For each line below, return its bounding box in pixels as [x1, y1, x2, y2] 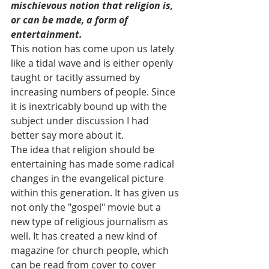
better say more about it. [11, 128, 124, 142]
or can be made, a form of [11, 13, 130, 27]
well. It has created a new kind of [11, 229, 159, 243]
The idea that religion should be [11, 143, 157, 157]
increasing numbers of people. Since [11, 85, 178, 99]
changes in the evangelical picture [11, 172, 166, 186]
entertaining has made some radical [11, 157, 177, 171]
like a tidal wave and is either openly [11, 56, 175, 70]
